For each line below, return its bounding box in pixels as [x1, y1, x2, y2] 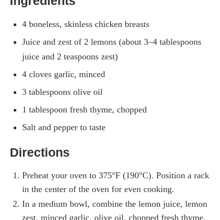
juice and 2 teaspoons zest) [22, 52, 118, 62]
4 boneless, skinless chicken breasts [22, 19, 149, 29]
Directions [10, 145, 70, 160]
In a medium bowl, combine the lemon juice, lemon [22, 199, 207, 209]
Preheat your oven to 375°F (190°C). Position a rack [22, 170, 209, 181]
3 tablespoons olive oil [22, 87, 103, 97]
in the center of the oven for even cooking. [22, 184, 174, 194]
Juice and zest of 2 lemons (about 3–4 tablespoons [22, 37, 201, 47]
